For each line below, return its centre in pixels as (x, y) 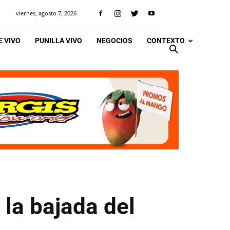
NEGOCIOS (114, 41)
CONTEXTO (166, 41)
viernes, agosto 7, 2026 (46, 13)
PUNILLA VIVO (59, 41)
